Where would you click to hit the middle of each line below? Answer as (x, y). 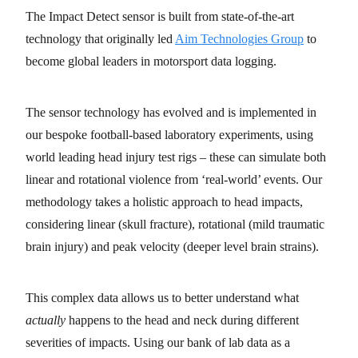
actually (46, 320)
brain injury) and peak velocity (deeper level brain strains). (172, 247)
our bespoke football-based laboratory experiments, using (169, 135)
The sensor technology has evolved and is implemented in (171, 113)
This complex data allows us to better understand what (162, 298)
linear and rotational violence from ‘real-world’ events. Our (174, 180)
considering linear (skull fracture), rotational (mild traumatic (175, 225)
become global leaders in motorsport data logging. (151, 62)
